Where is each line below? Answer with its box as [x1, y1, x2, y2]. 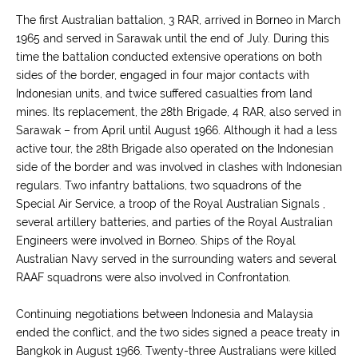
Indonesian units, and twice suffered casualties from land [16, 87, 312, 100]
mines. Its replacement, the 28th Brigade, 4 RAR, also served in [16, 105, 341, 118]
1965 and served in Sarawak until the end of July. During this [16, 32, 329, 45]
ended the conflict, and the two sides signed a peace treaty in [16, 326, 340, 339]
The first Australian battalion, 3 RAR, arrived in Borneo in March [16, 14, 340, 26]
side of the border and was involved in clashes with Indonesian [16, 161, 342, 173]
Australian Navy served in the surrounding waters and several [16, 253, 336, 265]
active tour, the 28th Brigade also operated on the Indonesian [16, 142, 333, 155]
